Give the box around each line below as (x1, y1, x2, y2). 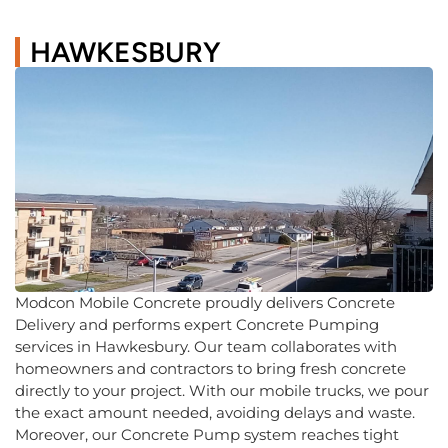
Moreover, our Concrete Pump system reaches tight (15, 424, 399, 444)
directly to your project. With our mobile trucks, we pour (15, 380, 429, 400)
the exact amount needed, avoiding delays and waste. (15, 402, 415, 422)
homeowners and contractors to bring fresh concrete (15, 358, 406, 378)
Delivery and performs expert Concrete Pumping (15, 314, 379, 334)
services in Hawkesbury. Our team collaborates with (15, 336, 397, 356)
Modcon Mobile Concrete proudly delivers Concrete (15, 292, 395, 312)
